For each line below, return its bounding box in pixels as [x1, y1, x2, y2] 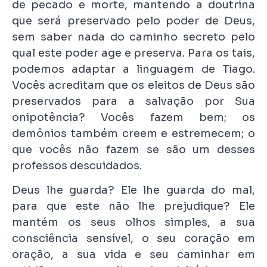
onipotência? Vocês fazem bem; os [12, 110, 255, 124]
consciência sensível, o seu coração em [12, 232, 255, 246]
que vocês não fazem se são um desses [12, 142, 255, 156]
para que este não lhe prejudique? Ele [12, 200, 255, 213]
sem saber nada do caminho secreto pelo [12, 30, 255, 44]
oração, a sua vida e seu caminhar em [12, 248, 255, 262]
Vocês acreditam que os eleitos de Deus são [12, 78, 255, 92]
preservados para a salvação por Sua [12, 94, 255, 108]
